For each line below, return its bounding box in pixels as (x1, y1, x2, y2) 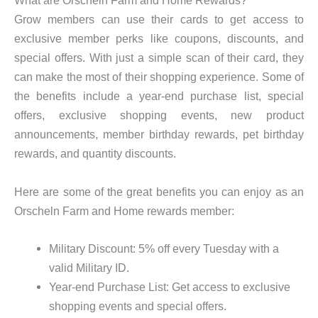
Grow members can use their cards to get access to (14, 13, 304, 26)
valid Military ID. (49, 261, 130, 274)
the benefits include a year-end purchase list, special (14, 89, 304, 103)
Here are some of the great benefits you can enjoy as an (14, 185, 304, 198)
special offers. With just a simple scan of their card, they (14, 51, 304, 65)
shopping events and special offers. (49, 299, 227, 312)
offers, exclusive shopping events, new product (14, 109, 304, 122)
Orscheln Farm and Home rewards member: (14, 204, 234, 217)
